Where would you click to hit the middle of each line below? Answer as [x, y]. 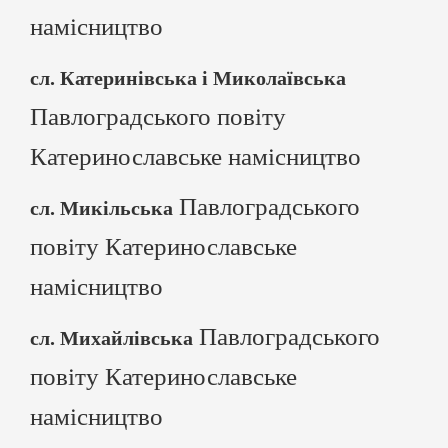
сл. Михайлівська [111, 338]
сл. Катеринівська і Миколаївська [188, 78]
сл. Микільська [101, 208]
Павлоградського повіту [158, 116]
